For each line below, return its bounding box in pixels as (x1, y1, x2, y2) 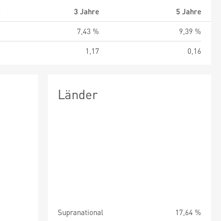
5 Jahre (176, 6, 201, 16)
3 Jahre (74, 6, 99, 16)
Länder (57, 86, 98, 102)
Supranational (57, 207, 103, 217)
